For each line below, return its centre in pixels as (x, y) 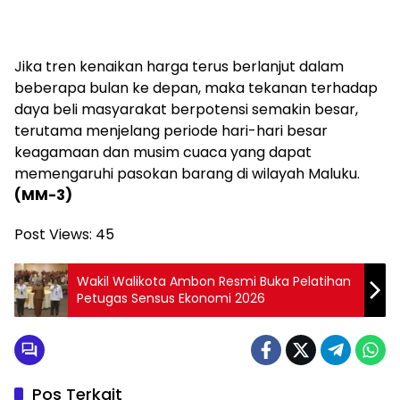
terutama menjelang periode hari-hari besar (171, 131)
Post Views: (53, 234)
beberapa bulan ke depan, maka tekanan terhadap (196, 88)
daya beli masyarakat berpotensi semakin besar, (186, 109)
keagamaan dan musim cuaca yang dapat (163, 152)
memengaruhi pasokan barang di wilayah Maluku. (187, 174)
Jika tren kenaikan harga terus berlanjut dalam (179, 67)
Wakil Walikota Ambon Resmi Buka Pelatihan (214, 281)
